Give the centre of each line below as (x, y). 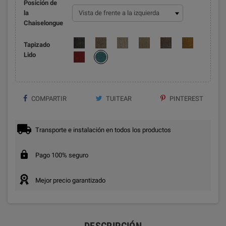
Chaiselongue (43, 23)
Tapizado (37, 45)
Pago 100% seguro (62, 155)
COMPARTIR (48, 99)
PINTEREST (185, 99)
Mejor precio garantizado (70, 181)
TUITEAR (118, 99)
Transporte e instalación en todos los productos (103, 130)
